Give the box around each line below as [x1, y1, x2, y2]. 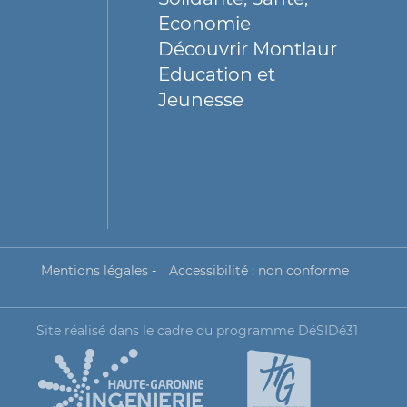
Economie [158, 12, 251, 35]
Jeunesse [158, 88, 243, 111]
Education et [158, 63, 275, 85]
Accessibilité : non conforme [168, 263, 349, 279]
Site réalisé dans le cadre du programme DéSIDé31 [35, 323, 358, 339]
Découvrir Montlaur [158, 37, 337, 60]
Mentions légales [40, 263, 148, 279]
